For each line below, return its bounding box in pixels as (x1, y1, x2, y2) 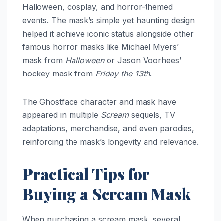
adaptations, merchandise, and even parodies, (22, 123, 194, 133)
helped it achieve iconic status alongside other (22, 28, 194, 38)
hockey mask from (22, 68, 95, 78)
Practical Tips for (22, 162, 149, 184)
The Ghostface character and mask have (22, 96, 176, 107)
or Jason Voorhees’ (104, 55, 181, 65)
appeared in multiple (22, 110, 101, 120)
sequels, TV (129, 110, 175, 120)
